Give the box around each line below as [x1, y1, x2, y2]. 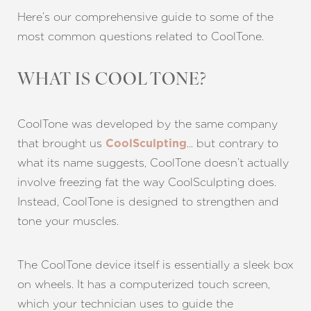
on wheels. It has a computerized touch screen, [17, 278, 270, 291]
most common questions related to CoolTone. [17, 30, 264, 43]
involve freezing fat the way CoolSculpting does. [17, 176, 276, 189]
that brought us [17, 137, 106, 150]
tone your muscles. [17, 215, 119, 228]
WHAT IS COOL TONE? [17, 72, 208, 89]
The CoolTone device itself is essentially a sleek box [17, 258, 294, 271]
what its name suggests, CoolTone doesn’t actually [17, 156, 289, 169]
